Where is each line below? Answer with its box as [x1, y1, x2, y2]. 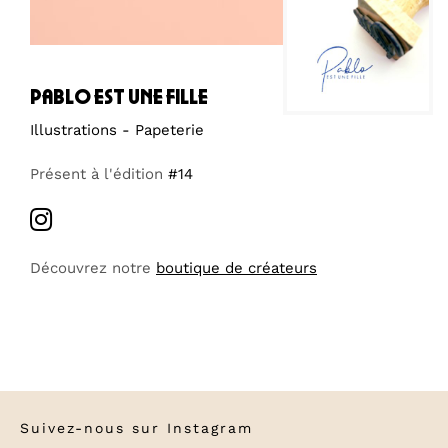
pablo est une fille [30, 85, 208, 108]
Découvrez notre [30, 258, 156, 277]
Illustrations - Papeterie [30, 120, 204, 139]
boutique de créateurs [156, 258, 317, 277]
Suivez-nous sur [20, 419, 167, 436]
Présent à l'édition [30, 164, 168, 183]
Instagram [167, 419, 253, 436]
